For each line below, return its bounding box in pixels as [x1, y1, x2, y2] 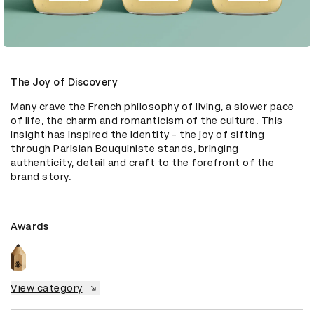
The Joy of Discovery [11, 76, 118, 88]
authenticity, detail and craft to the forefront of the [11, 156, 274, 168]
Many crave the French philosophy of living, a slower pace [11, 100, 294, 112]
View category [11, 282, 83, 294]
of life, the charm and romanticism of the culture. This [11, 114, 283, 126]
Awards [11, 220, 48, 232]
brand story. [11, 170, 71, 182]
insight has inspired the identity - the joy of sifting [11, 128, 264, 140]
